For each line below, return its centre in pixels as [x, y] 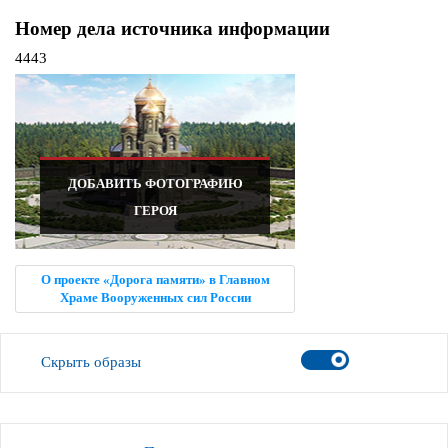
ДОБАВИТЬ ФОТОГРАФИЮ [155, 184]
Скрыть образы [91, 362]
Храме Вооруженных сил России [155, 298]
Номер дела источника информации [172, 29]
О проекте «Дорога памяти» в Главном [155, 280]
